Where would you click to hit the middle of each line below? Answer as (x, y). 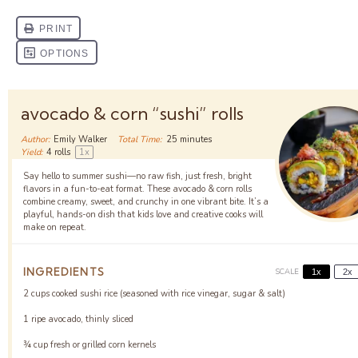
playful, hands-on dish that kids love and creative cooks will (143, 214)
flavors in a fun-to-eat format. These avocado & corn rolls (137, 189)
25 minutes (189, 139)
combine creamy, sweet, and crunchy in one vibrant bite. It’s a (145, 201)
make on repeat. (54, 227)
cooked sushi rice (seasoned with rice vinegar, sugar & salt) (167, 293)
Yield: (32, 152)
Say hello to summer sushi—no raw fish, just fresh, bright (137, 176)
